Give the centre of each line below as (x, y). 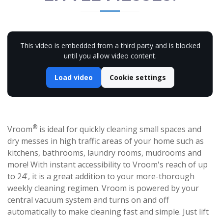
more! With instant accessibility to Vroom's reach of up (108, 165)
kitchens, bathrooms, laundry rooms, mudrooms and (104, 153)
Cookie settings (137, 77)
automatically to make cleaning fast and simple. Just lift (108, 212)
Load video (73, 77)
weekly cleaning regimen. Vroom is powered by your (103, 188)
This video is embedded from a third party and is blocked (110, 45)
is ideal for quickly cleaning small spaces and (119, 129)
